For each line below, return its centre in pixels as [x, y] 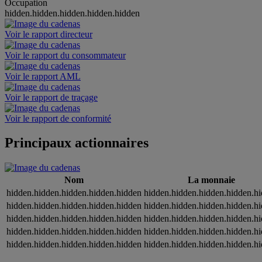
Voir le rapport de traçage [51, 97]
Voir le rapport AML [43, 76]
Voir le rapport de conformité [58, 118]
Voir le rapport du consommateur [65, 55]
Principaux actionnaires [77, 143]
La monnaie [211, 180]
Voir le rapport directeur [49, 34]
